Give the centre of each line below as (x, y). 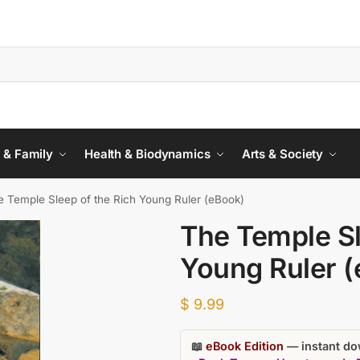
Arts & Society (282, 154)
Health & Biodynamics (147, 154)
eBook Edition (244, 346)
